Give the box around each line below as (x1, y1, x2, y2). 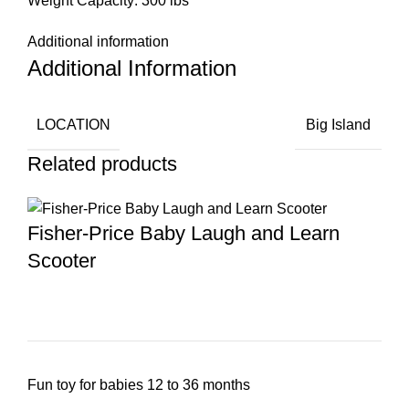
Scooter (27, 249, 96, 273)
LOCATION (37, 116, 110, 132)
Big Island (306, 117, 371, 133)
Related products (27, 152, 177, 175)
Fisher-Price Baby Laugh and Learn (27, 222, 340, 246)
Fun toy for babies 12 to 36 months (27, 377, 250, 393)
